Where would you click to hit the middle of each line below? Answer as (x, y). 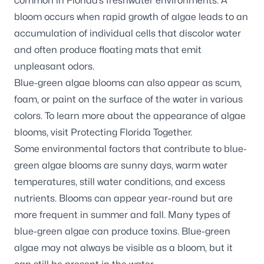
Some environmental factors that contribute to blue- (131, 149)
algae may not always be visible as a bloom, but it (123, 248)
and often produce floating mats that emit (108, 50)
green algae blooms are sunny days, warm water (121, 165)
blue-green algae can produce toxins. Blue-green (122, 231)
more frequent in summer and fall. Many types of (122, 215)
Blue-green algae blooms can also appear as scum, (128, 83)
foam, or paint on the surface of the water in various (128, 99)
